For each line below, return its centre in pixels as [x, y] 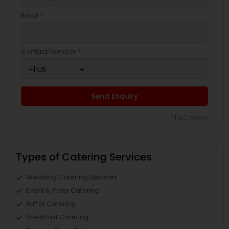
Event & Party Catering [63, 190]
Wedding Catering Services [72, 177]
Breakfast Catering [57, 217]
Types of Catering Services [84, 157]
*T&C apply [189, 117]
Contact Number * [51, 51]
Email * [32, 16]
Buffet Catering [51, 204]
